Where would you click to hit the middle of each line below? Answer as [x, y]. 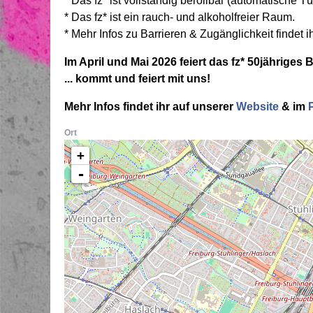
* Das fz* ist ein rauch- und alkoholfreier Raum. [180, 17]
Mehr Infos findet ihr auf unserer [150, 107]
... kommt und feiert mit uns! [137, 79]
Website [257, 107]
